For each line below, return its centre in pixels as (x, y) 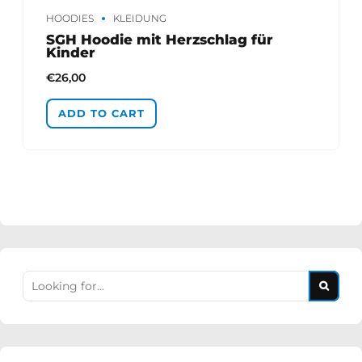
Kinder (71, 52)
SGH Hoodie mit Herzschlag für (160, 39)
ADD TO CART (102, 113)
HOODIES (70, 18)
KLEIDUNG (140, 18)
